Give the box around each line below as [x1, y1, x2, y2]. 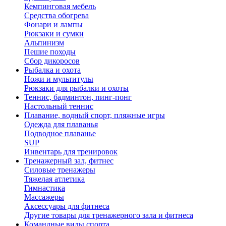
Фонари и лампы [24, 20, 83, 29]
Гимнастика [24, 184, 65, 192]
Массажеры [24, 193, 64, 201]
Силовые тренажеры [24, 165, 95, 174]
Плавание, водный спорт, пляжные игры [24, 111, 165, 120]
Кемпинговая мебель [24, 2, 96, 11]
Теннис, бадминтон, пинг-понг [24, 93, 132, 101]
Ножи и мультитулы [24, 75, 93, 83]
